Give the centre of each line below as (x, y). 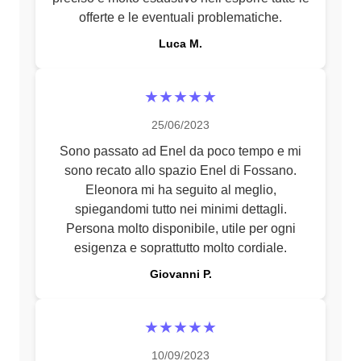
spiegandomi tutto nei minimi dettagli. (180, 209)
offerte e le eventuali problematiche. (180, 17)
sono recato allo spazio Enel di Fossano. (180, 170)
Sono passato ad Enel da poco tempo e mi (180, 151)
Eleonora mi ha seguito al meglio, (180, 190)
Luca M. (180, 44)
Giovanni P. (180, 274)
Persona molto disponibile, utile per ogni (180, 228)
